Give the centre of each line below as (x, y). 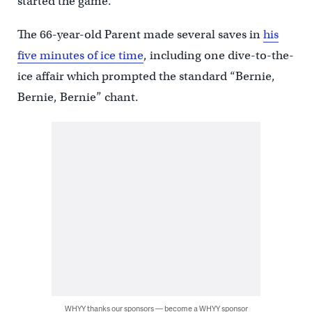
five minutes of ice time (80, 55)
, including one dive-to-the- (218, 55)
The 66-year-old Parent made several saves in (140, 34)
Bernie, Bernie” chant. (78, 97)
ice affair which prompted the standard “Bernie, (146, 76)
